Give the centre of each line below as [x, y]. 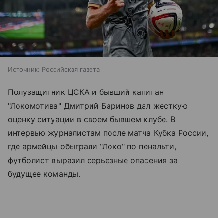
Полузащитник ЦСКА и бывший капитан [86, 92]
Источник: [24, 69]
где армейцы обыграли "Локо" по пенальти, [92, 146]
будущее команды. [44, 173]
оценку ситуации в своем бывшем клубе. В [91, 119]
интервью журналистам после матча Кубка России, [108, 133]
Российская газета [71, 69]
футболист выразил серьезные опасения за [93, 160]
